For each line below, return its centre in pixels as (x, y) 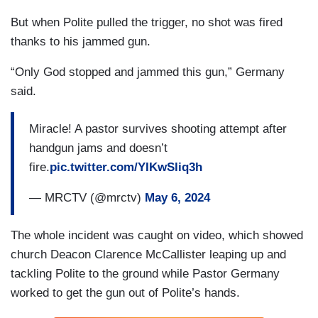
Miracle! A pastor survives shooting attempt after (158, 129)
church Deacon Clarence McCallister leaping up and (148, 254)
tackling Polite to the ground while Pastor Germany (145, 273)
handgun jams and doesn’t (98, 148)
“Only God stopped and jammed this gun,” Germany (148, 72)
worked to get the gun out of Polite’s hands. (125, 292)
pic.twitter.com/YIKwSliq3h (126, 168)
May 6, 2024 (177, 198)
